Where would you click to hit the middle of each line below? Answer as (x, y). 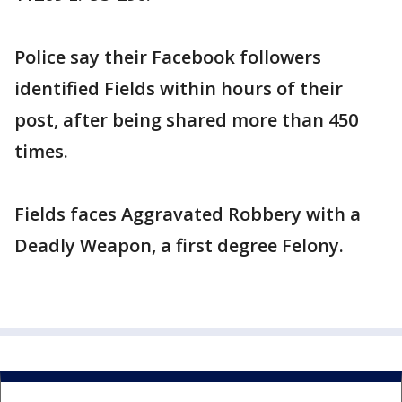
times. (41, 152)
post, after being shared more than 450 (186, 120)
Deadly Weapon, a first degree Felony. (179, 246)
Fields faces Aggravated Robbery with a (188, 214)
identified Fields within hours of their (179, 89)
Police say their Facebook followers (168, 57)
